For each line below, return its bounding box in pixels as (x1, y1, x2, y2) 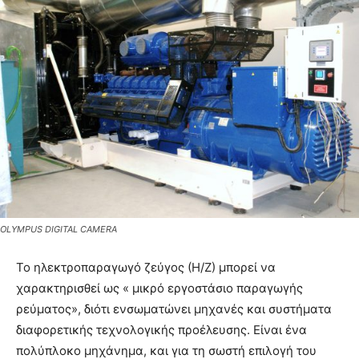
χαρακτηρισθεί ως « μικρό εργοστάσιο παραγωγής (16, 280, 303, 296)
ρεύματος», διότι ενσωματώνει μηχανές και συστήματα (16, 301, 332, 317)
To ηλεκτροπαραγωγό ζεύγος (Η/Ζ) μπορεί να (16, 260, 276, 276)
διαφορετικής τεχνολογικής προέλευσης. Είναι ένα (16, 322, 307, 338)
